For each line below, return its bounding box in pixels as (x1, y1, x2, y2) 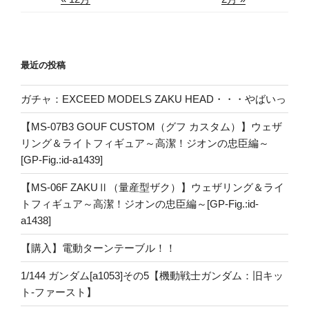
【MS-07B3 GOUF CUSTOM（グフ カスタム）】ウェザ (21, 120, 282, 132)
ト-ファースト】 (21, 286, 97, 298)
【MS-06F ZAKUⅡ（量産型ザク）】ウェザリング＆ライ (21, 181, 284, 193)
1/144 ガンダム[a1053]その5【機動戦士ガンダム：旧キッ (21, 269, 283, 281)
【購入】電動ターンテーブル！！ (21, 241, 176, 254)
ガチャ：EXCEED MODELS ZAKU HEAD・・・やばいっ (21, 92, 286, 105)
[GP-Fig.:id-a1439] (21, 153, 103, 166)
